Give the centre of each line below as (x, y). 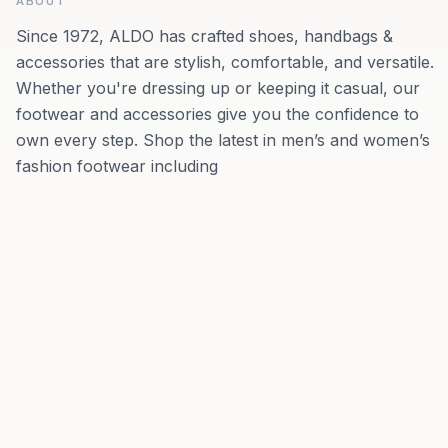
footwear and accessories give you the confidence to (217, 114)
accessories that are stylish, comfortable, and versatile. (225, 62)
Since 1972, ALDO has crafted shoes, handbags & (204, 36)
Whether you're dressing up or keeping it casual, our (218, 88)
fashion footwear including (117, 166)
